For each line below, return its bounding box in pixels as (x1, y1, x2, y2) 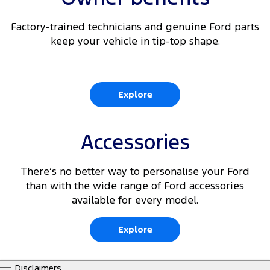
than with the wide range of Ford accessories (26, 179, 244, 193)
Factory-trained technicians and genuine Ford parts (11, 20, 259, 34)
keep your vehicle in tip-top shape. (50, 34, 220, 48)
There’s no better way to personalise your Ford (20, 165, 250, 178)
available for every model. (72, 193, 198, 207)
